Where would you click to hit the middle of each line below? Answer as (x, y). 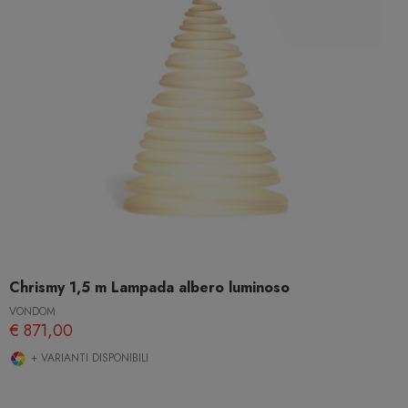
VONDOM (32, 312)
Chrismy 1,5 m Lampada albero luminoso (149, 288)
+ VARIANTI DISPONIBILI (88, 358)
